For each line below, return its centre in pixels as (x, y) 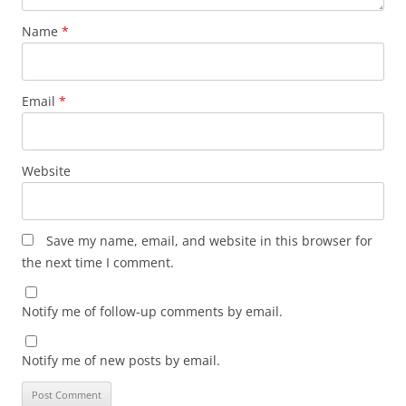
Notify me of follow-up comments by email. (152, 311)
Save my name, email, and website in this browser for (209, 240)
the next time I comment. (98, 262)
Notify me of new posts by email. (121, 360)
